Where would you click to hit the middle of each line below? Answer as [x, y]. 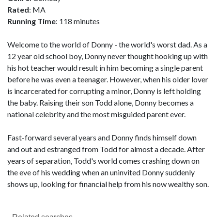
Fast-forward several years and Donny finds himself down [102, 137]
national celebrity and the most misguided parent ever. [96, 114]
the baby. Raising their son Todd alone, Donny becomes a [101, 102]
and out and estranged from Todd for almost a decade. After [106, 149]
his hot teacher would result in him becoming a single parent [105, 68]
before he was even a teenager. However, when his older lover [108, 79]
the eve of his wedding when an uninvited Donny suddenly [101, 172]
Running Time [31, 21]
